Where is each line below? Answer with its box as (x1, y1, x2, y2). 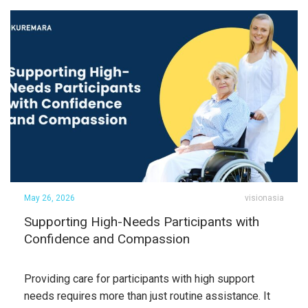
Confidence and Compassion (24, 231, 190, 247)
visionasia (245, 193, 284, 203)
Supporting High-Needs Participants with (24, 214, 259, 230)
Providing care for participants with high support (24, 272, 254, 285)
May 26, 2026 (24, 193, 75, 203)
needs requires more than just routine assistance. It (24, 289, 270, 302)
